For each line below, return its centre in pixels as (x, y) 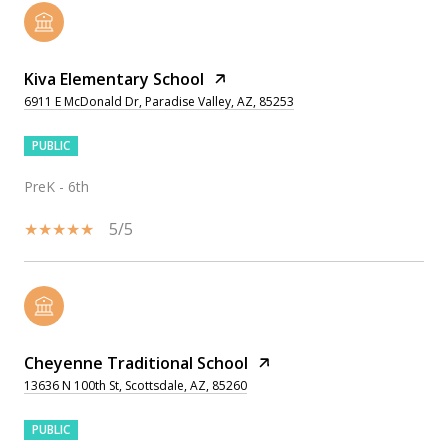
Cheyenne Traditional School (136, 362)
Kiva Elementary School (114, 78)
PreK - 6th (56, 186)
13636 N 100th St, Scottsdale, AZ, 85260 (135, 385)
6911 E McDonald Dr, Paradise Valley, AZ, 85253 (159, 101)
